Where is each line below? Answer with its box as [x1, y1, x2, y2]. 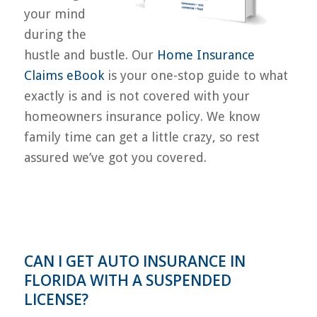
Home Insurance [156, 47, 255, 62]
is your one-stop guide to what [103, 67, 288, 83]
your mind [23, 6, 86, 21]
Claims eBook [23, 67, 104, 83]
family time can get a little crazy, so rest [23, 129, 260, 144]
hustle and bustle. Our [23, 47, 157, 62]
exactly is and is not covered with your [23, 88, 250, 103]
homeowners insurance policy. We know [23, 108, 260, 124]
